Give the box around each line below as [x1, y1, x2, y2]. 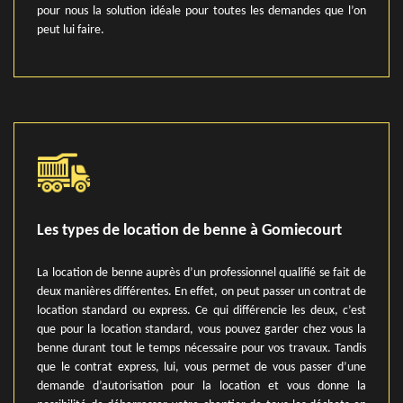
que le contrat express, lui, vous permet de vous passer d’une [37, 361, 366, 374]
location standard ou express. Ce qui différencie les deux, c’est [37, 304, 366, 318]
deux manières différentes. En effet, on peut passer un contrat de [37, 285, 366, 299]
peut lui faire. [37, 23, 104, 37]
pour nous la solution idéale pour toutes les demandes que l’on [37, 4, 366, 18]
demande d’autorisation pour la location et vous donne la [37, 380, 366, 393]
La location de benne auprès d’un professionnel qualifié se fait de [37, 266, 366, 280]
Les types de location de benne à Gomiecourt [37, 222, 342, 239]
